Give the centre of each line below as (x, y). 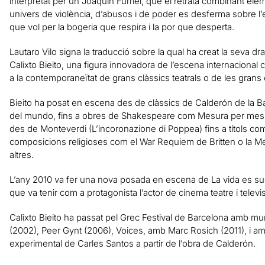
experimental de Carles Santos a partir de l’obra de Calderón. (132, 243)
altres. (21, 154)
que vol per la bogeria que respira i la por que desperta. (122, 27)
